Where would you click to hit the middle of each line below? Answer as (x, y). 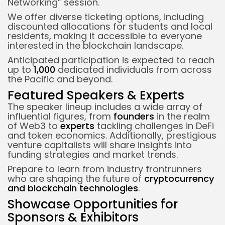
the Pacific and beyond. (60, 79)
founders (134, 116)
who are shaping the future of (76, 178)
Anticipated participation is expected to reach (111, 60)
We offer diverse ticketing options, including (106, 17)
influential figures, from (61, 116)
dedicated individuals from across (134, 69)
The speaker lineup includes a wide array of (105, 106)
